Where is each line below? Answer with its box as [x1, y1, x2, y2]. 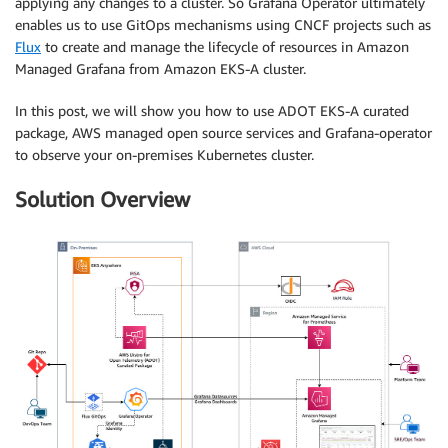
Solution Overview [15, 187, 190, 213]
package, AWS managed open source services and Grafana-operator [15, 124, 432, 141]
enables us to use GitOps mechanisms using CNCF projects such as [15, 16, 431, 33]
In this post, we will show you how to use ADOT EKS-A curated [15, 102, 409, 119]
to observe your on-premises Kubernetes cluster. [15, 146, 314, 163]
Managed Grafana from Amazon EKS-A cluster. [15, 60, 306, 77]
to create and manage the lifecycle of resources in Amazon [41, 38, 409, 55]
